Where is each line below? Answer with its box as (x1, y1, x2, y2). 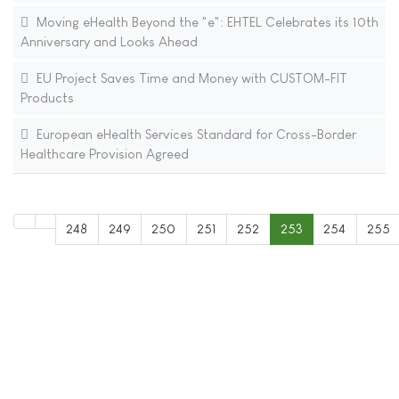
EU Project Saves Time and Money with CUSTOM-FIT (32, 70, 347, 86)
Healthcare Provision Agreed (20, 146, 189, 162)
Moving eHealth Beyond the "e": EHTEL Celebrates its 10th (32, 14, 379, 30)
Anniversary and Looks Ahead (20, 34, 198, 50)
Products (20, 90, 74, 106)
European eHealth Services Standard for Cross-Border (32, 126, 356, 142)
